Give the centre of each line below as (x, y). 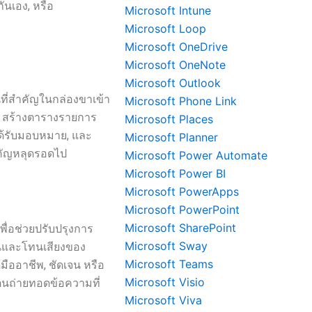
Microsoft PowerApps (182, 192)
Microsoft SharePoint (181, 228)
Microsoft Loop (166, 29)
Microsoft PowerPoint (182, 210)
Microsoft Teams (169, 264)
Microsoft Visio (165, 282)
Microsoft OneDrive (177, 47)
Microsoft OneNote (175, 65)
